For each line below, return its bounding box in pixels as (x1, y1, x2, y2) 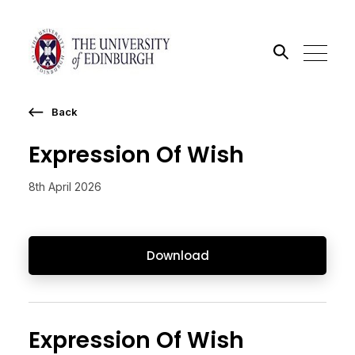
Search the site (28, 115, 126, 134)
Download (146, 246, 209, 264)
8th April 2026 (28, 180, 101, 193)
